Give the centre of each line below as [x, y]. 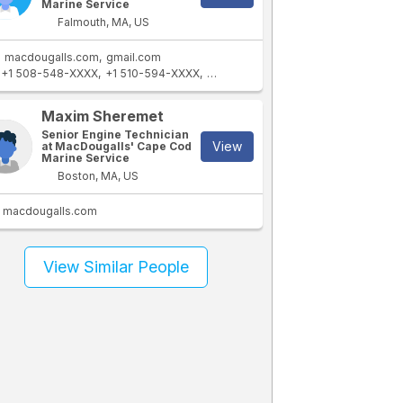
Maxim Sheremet [103, 116]
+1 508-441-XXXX [254, 73]
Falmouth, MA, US [103, 22]
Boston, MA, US [97, 176]
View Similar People [116, 267]
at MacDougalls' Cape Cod [117, 146]
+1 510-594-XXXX [152, 73]
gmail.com [134, 57]
